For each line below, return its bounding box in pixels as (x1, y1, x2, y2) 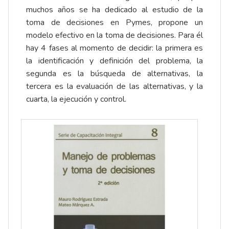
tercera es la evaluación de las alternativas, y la (26, 81, 203, 93)
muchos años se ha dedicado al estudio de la (26, 4, 203, 16)
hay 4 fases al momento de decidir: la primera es (26, 42, 203, 54)
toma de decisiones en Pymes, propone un (26, 17, 203, 29)
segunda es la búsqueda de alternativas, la (26, 68, 203, 80)
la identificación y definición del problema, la (26, 55, 203, 67)
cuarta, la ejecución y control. (26, 94, 130, 105)
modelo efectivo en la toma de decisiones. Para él (26, 30, 203, 41)
